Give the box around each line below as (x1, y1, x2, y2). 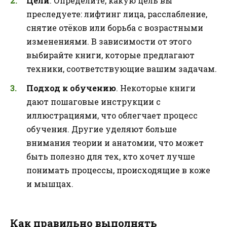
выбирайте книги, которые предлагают (26, 49, 195, 60)
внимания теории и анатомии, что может (26, 137, 204, 148)
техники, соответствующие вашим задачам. (26, 63, 217, 74)
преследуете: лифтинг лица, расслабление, (26, 8, 207, 19)
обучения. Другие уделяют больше (26, 124, 177, 135)
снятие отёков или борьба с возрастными (26, 22, 203, 33)
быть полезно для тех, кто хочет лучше (26, 151, 195, 162)
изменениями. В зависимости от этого (26, 35, 192, 47)
